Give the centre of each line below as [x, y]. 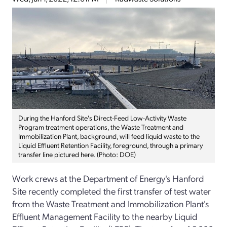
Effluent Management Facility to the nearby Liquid [105, 216]
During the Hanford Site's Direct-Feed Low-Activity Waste [102, 117]
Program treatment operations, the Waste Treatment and [101, 126]
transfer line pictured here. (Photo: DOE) [77, 154]
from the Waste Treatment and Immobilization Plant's [110, 203]
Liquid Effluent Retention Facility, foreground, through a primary [110, 145]
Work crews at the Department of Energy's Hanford [108, 178]
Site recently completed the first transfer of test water [111, 191]
